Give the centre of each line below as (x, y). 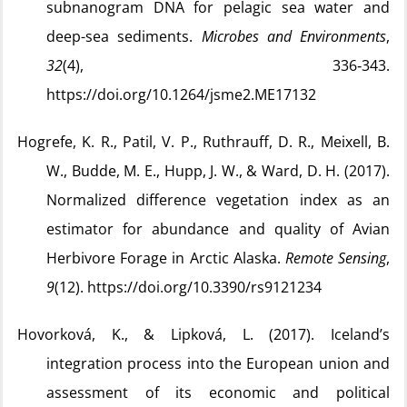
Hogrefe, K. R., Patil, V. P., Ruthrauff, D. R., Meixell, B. (203, 142)
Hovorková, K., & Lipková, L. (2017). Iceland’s (203, 334)
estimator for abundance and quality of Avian (218, 229)
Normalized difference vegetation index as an (218, 200)
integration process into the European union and (218, 363)
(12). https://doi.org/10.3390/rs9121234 (188, 287)
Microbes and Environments (293, 36)
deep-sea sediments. (124, 36)
